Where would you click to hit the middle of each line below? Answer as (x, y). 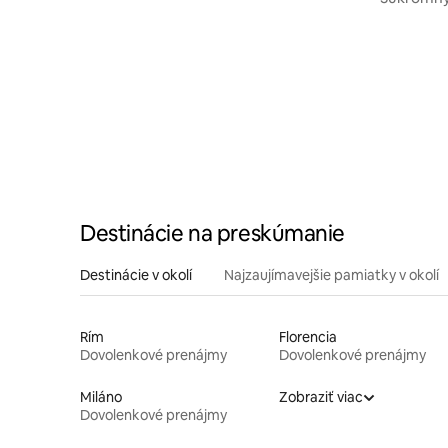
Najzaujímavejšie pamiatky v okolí (331, 274)
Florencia (307, 336)
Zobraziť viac (320, 396)
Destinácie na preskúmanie (212, 233)
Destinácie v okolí (136, 274)
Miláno (101, 396)
